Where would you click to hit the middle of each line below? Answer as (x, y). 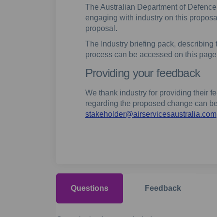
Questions (89, 188)
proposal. (101, 28)
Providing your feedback (143, 73)
